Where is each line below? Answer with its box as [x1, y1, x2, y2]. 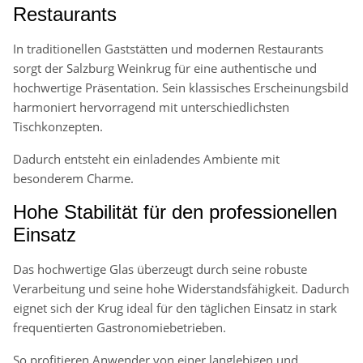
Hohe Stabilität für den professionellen [13, 201, 337, 224]
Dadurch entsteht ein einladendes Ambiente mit [13, 151, 280, 168]
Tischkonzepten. [13, 118, 103, 135]
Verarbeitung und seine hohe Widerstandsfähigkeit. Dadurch [13, 280, 349, 297]
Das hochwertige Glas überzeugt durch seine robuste [13, 261, 307, 278]
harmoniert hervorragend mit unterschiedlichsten [13, 99, 289, 116]
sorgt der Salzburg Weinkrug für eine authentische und [13, 60, 317, 77]
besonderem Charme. [13, 170, 134, 187]
